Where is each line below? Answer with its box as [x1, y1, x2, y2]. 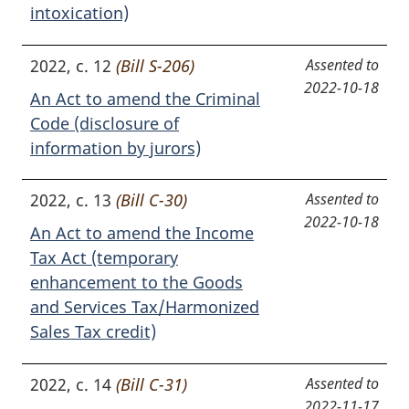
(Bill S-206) [116, 54, 194, 77]
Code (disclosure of [30, 111, 179, 134]
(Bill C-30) [116, 189, 187, 212]
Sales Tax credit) [30, 320, 156, 343]
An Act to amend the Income [30, 222, 254, 245]
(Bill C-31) [116, 372, 187, 395]
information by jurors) [30, 136, 201, 159]
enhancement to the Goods [30, 271, 243, 294]
